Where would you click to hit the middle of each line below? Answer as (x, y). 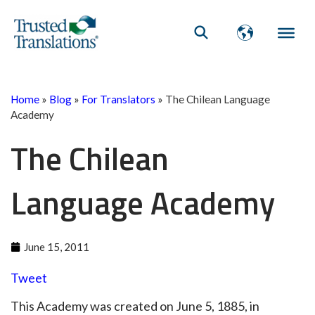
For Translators (118, 99)
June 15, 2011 (57, 247)
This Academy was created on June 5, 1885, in (135, 306)
